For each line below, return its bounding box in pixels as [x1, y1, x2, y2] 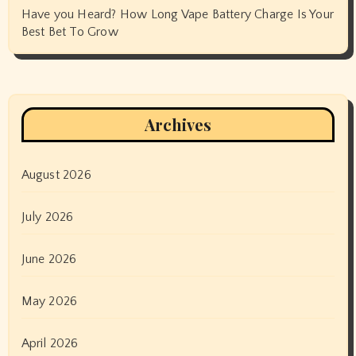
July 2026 [21, 209, 74, 224]
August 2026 [21, 167, 91, 182]
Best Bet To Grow [21, 24, 118, 39]
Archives [145, 113, 211, 135]
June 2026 [21, 251, 77, 266]
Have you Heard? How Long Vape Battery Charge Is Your [21, 6, 334, 21]
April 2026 [21, 335, 79, 350]
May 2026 [21, 293, 78, 308]
